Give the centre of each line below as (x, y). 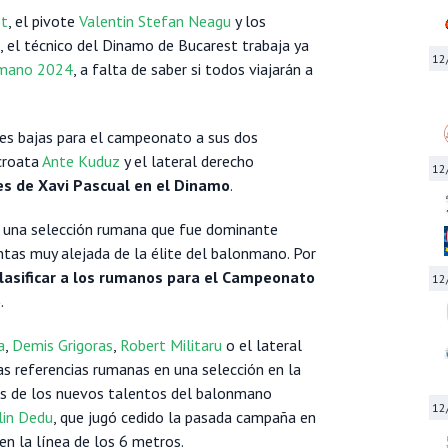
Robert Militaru (171, 345)
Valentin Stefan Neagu (155, 21)
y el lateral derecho (187, 161)
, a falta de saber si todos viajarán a (193, 69)
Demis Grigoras (62, 345)
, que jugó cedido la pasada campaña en (184, 417)
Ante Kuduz (81, 161)
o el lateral (262, 345)
